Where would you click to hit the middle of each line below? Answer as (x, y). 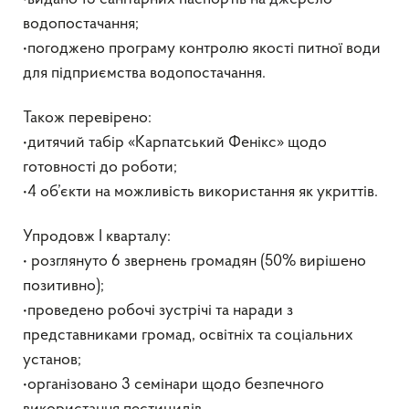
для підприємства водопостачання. (144, 73)
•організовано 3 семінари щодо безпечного (173, 385)
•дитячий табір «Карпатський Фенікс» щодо (175, 143)
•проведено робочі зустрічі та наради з (158, 311)
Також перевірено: (87, 118)
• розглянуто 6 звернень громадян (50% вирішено (194, 262)
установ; (52, 360)
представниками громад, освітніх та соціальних (188, 336)
